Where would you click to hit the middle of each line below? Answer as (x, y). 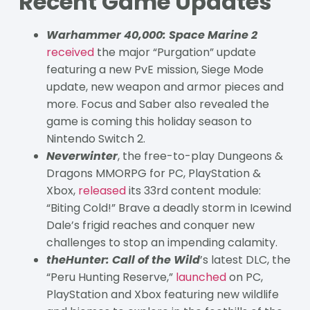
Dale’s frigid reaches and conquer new (150, 225)
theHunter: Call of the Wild (123, 259)
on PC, (244, 277)
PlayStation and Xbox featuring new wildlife (162, 294)
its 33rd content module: (193, 190)
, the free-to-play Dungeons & (200, 156)
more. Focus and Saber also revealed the (157, 104)
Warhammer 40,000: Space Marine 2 (152, 35)
